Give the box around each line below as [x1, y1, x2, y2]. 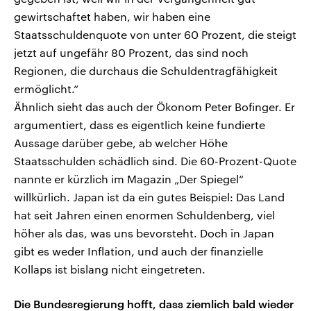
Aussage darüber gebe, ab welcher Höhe [14, 136, 228, 150]
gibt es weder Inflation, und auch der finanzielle [14, 244, 263, 258]
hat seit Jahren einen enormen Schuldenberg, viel [14, 208, 275, 222]
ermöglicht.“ [14, 82, 78, 96]
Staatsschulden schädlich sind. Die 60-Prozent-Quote [14, 154, 296, 168]
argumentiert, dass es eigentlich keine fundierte [14, 118, 265, 132]
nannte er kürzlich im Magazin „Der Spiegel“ [14, 172, 244, 186]
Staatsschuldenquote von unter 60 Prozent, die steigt [14, 28, 296, 42]
